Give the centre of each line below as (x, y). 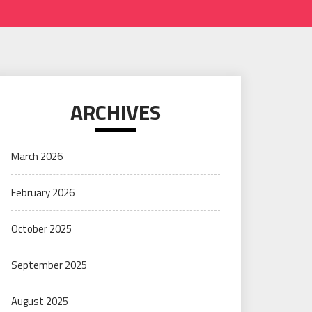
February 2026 (43, 193)
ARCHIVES (116, 112)
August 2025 (40, 301)
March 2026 (37, 156)
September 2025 (49, 265)
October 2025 (41, 229)
